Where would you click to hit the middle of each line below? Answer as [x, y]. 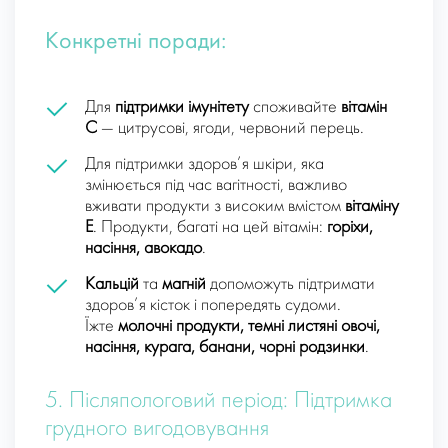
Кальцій [112, 285]
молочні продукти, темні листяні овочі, [249, 327]
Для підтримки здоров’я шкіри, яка [204, 165]
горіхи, [350, 228]
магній [184, 285]
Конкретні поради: [135, 43]
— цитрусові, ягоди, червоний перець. [230, 129]
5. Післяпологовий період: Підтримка [218, 402]
